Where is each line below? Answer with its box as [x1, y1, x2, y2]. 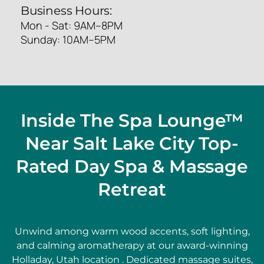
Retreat [98, 178, 166, 200]
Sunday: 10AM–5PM [21, 32, 115, 47]
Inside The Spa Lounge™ [20, 109, 244, 131]
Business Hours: [21, 3, 112, 18]
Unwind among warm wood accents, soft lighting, [14, 225, 250, 237]
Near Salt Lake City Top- [25, 132, 239, 154]
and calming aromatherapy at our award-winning [16, 239, 248, 251]
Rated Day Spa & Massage [16, 155, 248, 177]
